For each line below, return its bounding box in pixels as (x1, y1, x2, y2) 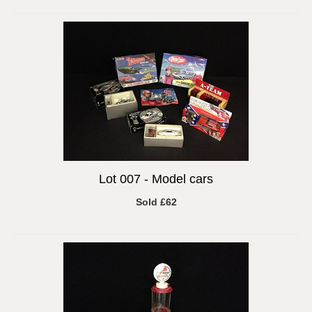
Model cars (152, 172, 213, 186)
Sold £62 (135, 196, 177, 208)
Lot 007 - (99, 172, 152, 186)
